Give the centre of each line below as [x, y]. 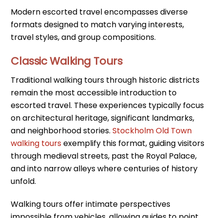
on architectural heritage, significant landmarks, [103, 118]
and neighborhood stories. [62, 130]
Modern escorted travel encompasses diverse [100, 12]
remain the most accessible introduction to [94, 92]
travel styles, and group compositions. [83, 37]
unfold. [24, 181]
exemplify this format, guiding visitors [133, 143]
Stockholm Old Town [152, 130]
